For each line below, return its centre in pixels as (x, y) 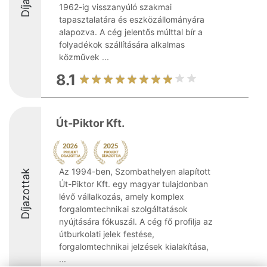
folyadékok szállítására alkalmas (122, 44)
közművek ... (84, 57)
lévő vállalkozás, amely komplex (122, 196)
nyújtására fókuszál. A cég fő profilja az (136, 221)
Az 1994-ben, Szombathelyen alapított (135, 171)
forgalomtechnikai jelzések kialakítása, (134, 246)
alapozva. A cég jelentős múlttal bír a (131, 32)
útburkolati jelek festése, (107, 234)
